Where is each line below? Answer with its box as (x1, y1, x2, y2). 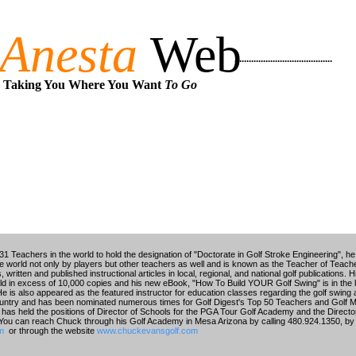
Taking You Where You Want (2, 78, 164, 91)
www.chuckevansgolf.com (96, 326, 198, 335)
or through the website (3, 326, 97, 335)
